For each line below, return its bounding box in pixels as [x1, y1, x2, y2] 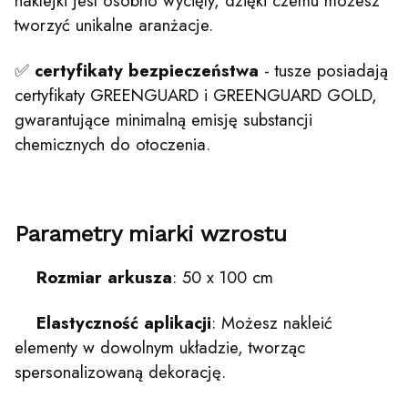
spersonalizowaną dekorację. [15, 359, 226, 384]
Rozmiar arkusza [36, 264, 172, 290]
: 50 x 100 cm [172, 264, 273, 290]
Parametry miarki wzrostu [15, 220, 287, 247]
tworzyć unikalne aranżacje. [15, 12, 213, 37]
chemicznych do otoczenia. [15, 131, 210, 157]
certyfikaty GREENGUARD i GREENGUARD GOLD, [15, 82, 377, 107]
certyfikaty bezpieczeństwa [35, 57, 259, 83]
